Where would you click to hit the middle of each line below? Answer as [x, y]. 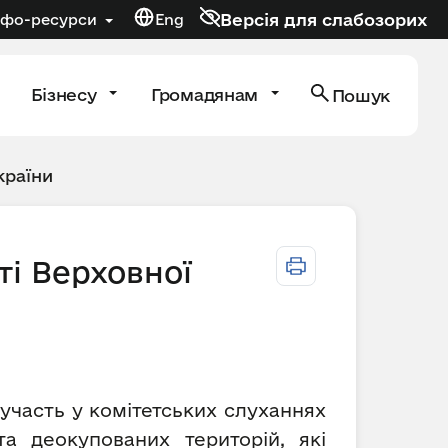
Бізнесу [66, 94]
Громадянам [207, 94]
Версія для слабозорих [324, 19]
